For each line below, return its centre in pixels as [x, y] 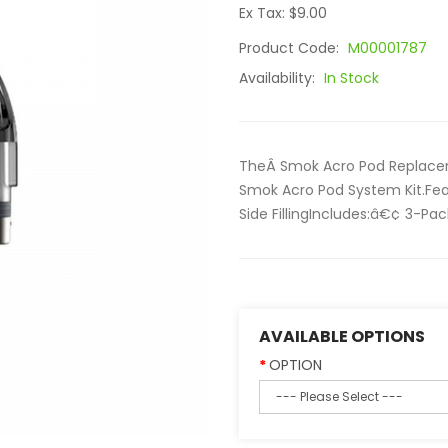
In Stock [351, 78]
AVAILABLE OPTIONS [342, 336]
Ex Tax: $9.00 [283, 13]
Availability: [279, 78]
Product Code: [291, 48]
